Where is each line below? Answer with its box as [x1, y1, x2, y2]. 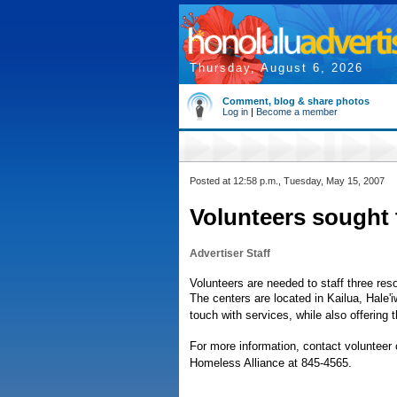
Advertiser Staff [190, 247, 270, 260]
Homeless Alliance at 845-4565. [190, 356, 352, 370]
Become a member [256, 106, 338, 117]
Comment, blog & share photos [222, 96, 370, 106]
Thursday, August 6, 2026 [190, 61, 363, 74]
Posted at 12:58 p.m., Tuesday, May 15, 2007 [190, 175, 385, 186]
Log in [222, 106, 248, 117]
